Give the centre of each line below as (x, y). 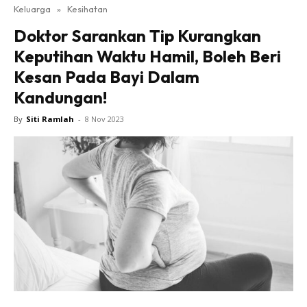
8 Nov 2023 (105, 119)
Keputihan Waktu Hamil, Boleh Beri (147, 56)
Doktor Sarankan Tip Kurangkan (137, 36)
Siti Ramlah (50, 119)
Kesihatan (87, 9)
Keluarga (32, 9)
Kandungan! (60, 97)
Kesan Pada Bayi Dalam (107, 77)
